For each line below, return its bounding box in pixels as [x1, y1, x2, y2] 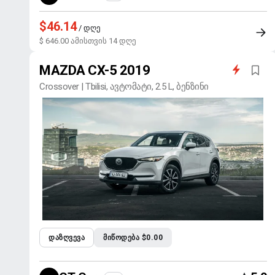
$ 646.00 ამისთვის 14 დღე [39, 36, 136, 45]
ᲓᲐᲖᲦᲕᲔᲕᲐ [48, 233, 85, 242]
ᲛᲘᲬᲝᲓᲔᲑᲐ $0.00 [103, 233, 163, 242]
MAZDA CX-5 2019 [39, 63, 150, 78]
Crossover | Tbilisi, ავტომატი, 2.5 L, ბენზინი [39, 81, 209, 92]
